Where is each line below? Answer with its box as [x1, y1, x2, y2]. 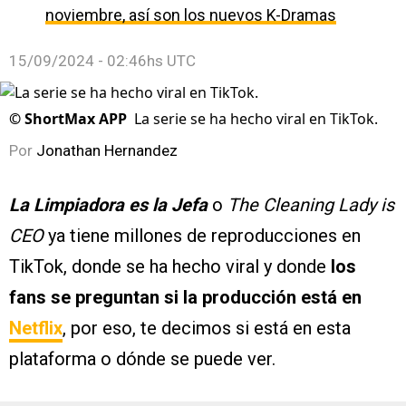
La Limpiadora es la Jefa [9, 194, 208, 216]
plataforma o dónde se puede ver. [9, 348, 275, 370]
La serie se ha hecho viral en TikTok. [134, 109, 378, 129]
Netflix [9, 317, 63, 339]
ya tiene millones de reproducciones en [48, 225, 361, 246]
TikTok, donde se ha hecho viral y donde [9, 256, 331, 277]
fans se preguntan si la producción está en [9, 286, 362, 308]
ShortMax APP [24, 109, 127, 129]
